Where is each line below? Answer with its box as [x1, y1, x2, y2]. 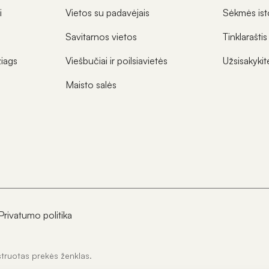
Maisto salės [65, 79, 116, 91]
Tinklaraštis [223, 31, 268, 43]
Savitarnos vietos [65, 31, 137, 43]
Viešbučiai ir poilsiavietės [65, 55, 168, 67]
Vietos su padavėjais [65, 7, 150, 19]
